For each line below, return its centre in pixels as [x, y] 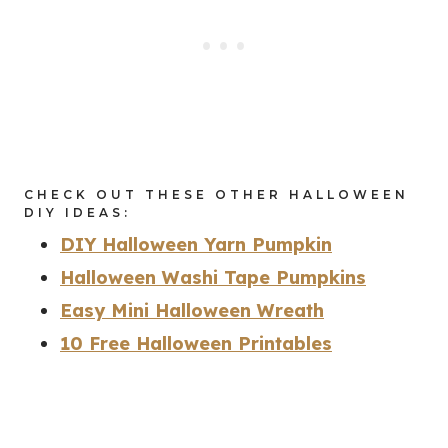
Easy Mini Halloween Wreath [192, 311]
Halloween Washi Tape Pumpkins [213, 278]
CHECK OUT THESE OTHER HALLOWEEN [216, 195]
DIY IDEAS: [77, 213]
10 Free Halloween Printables [196, 344]
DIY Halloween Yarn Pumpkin [196, 245]
